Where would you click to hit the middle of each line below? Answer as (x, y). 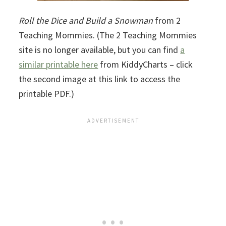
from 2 (167, 20)
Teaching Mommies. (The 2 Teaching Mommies (108, 35)
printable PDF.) (48, 93)
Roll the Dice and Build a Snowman (86, 20)
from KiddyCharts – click (146, 64)
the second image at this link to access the (100, 79)
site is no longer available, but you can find (100, 49)
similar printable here (59, 64)
